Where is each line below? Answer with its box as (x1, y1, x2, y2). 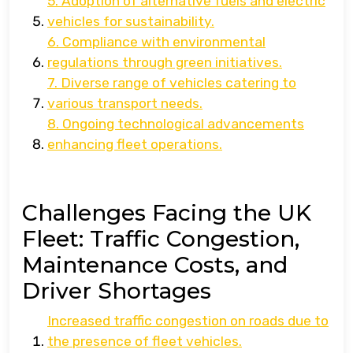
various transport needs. (47, 95, 203, 111)
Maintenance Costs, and (22, 251, 288, 278)
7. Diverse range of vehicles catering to (47, 74, 296, 91)
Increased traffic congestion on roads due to (47, 312, 329, 329)
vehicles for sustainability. (47, 13, 214, 29)
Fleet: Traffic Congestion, (22, 225, 299, 252)
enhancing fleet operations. (47, 136, 222, 152)
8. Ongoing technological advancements (47, 115, 304, 132)
